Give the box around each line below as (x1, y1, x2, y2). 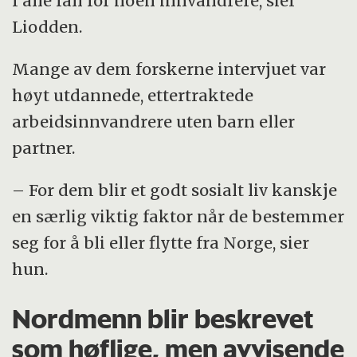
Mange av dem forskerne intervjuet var (12, 58, 327, 79)
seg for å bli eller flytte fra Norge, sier (12, 232, 310, 253)
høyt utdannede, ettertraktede (12, 84, 254, 105)
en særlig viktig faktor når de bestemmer (12, 206, 345, 226)
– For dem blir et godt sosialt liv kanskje (12, 179, 338, 200)
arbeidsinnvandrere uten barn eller (12, 111, 296, 131)
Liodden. (12, 17, 83, 37)
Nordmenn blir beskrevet (12, 302, 314, 335)
